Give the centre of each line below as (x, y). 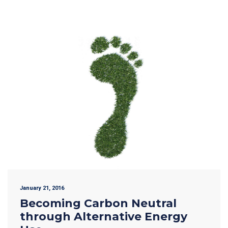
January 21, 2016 (42, 188)
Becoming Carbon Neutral (98, 203)
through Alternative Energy (104, 216)
